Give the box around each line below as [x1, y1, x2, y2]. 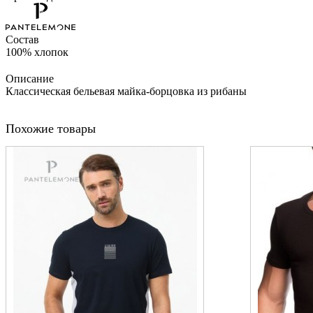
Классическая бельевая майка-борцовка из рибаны [6, 85, 247, 97]
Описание [6, 72, 54, 85]
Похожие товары [6, 122, 96, 136]
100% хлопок [6, 45, 68, 58]
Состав [6, 33, 39, 45]
